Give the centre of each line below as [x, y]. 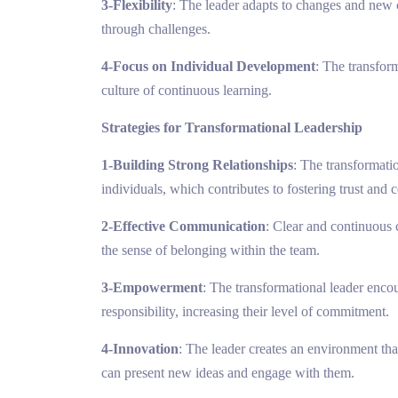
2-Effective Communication [183, 227]
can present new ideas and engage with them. [228, 373]
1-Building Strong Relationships [197, 165]
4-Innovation [140, 349]
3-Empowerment [152, 288]
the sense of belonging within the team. [211, 251]
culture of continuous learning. [187, 91]
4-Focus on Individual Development [208, 67]
